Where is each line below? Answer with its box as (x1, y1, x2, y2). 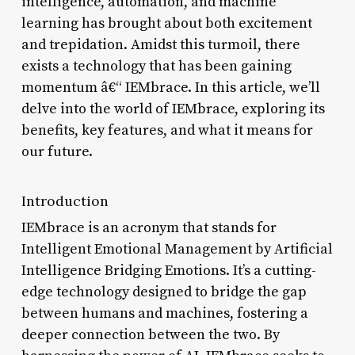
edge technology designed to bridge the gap (21, 282, 307, 301)
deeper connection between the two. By (21, 325, 280, 344)
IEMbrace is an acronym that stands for (21, 218, 277, 237)
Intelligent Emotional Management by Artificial (21, 239, 333, 258)
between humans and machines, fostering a (21, 303, 308, 323)
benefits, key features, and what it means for (21, 120, 313, 139)
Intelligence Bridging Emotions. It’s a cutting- (21, 261, 316, 280)
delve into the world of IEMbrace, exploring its (21, 99, 325, 118)
